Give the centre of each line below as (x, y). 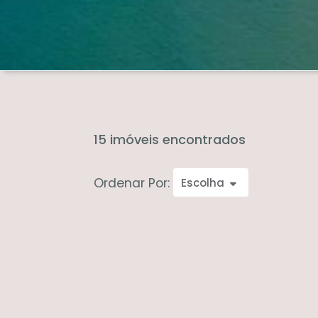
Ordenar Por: (133, 183)
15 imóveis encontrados (170, 139)
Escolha (203, 182)
